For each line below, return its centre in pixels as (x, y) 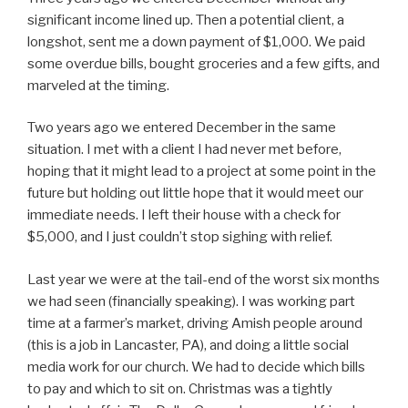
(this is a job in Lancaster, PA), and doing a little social (188, 345)
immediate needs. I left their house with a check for (184, 215)
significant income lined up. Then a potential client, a (186, 20)
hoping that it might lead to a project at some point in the (202, 172)
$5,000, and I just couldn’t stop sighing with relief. (180, 237)
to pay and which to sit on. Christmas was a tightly (180, 388)
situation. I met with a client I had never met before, (184, 150)
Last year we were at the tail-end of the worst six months (204, 279)
